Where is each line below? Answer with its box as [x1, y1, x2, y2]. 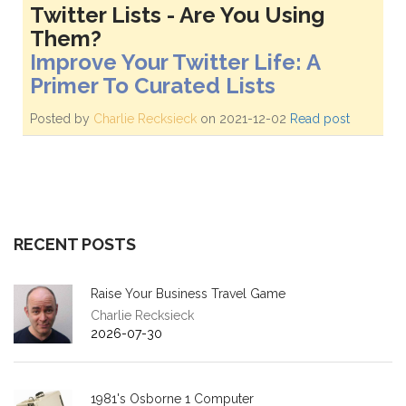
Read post [290, 111, 350, 126]
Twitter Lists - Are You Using [30, 2, 324, 28]
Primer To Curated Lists [30, 72, 275, 99]
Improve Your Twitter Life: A [30, 49, 320, 75]
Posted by [30, 111, 93, 126]
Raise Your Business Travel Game [91, 286, 285, 301]
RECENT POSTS [14, 235, 136, 254]
